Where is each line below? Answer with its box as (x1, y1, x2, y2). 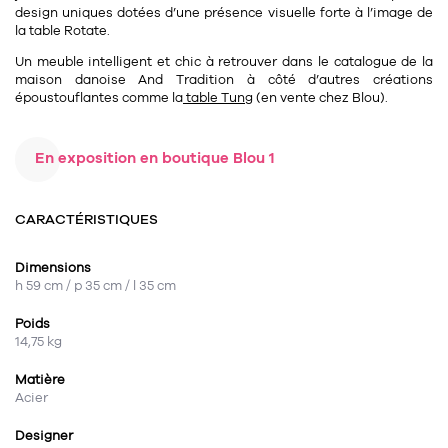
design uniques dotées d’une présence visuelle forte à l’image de (15, 4, 433, 23)
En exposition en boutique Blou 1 (35, 148, 275, 169)
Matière (15, 371, 65, 390)
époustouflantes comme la (15, 89, 183, 108)
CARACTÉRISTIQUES (15, 210, 158, 230)
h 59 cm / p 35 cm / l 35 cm (15, 277, 176, 296)
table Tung (183, 89, 253, 108)
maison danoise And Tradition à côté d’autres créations (15, 71, 433, 90)
